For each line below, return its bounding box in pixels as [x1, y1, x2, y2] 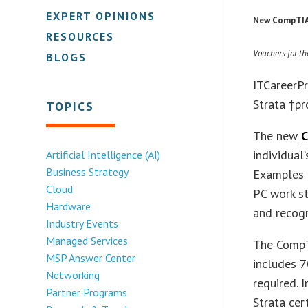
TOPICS [46, 98, 95, 114]
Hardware [46, 199, 91, 213]
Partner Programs [46, 285, 128, 299]
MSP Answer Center [46, 250, 136, 265]
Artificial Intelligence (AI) [46, 147, 161, 162]
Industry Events [46, 216, 119, 230]
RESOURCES [46, 29, 115, 43]
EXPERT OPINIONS [46, 8, 156, 23]
